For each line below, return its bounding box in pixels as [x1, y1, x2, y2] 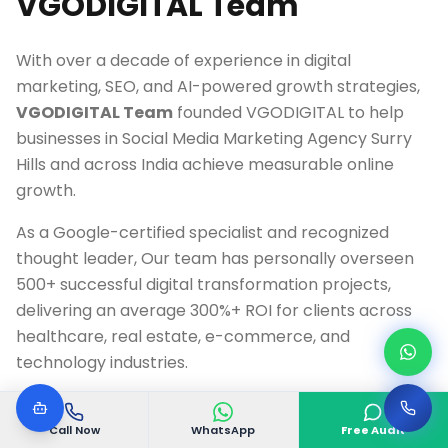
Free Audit [341, 422, 406, 438]
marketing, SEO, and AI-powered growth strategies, [16, 75, 420, 98]
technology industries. [16, 351, 188, 374]
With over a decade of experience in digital [16, 49, 351, 72]
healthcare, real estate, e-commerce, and [16, 325, 350, 348]
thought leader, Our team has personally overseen [16, 247, 414, 270]
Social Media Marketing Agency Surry [122, 127, 412, 150]
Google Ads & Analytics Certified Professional [36, 400, 371, 420]
